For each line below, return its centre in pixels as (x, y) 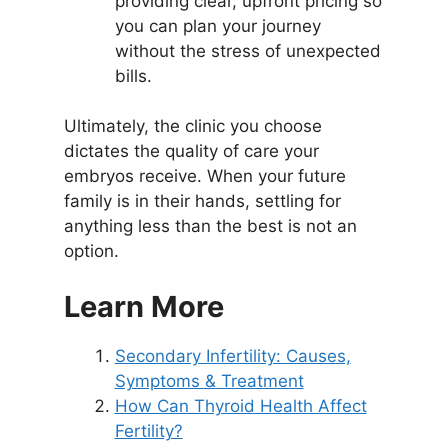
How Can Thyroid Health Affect (240, 405)
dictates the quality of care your (191, 151)
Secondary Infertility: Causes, (232, 355)
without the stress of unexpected (247, 50)
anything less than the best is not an (210, 226)
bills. (133, 75)
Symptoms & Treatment (209, 380)
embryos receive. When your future (204, 176)
